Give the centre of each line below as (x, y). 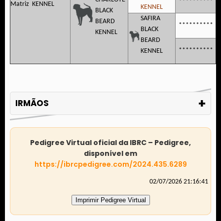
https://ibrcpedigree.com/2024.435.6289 (110, 164)
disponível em (110, 153)
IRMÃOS (32, 103)
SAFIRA (150, 18)
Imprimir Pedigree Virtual (110, 200)
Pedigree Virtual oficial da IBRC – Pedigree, (110, 143)
